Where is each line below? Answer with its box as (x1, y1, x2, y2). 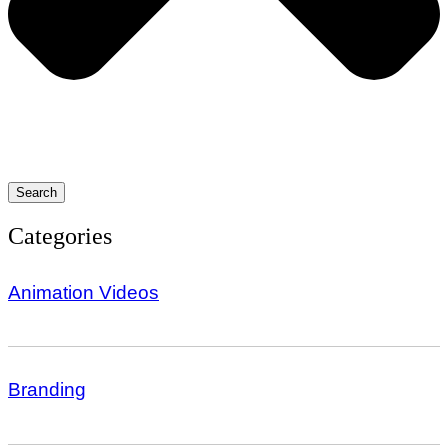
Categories (8, 223, 112, 250)
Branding (8, 379, 86, 401)
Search (16, 185, 57, 201)
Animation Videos (8, 282, 159, 304)
